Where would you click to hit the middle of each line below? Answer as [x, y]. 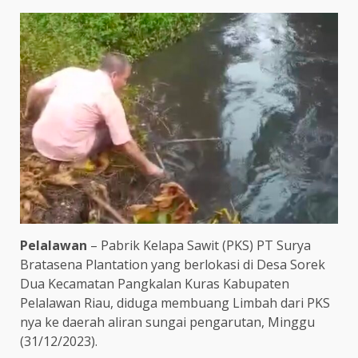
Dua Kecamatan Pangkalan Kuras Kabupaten [155, 284]
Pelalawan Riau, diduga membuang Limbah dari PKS [175, 303]
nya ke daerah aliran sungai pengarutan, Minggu [167, 322]
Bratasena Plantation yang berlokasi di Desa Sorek [173, 265]
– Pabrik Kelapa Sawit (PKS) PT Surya [199, 246]
